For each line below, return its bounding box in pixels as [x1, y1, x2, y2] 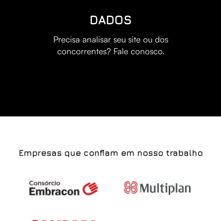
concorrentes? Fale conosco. [57, 46, 164, 57]
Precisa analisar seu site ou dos [53, 34, 168, 45]
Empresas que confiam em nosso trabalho [18, 148, 203, 158]
